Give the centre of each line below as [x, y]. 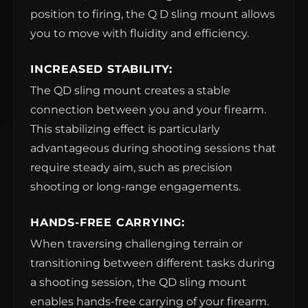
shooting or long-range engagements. [135, 187]
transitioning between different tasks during [153, 263]
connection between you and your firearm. [148, 110]
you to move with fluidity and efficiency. [140, 34]
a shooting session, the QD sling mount [139, 283]
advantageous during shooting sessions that [153, 148]
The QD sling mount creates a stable [130, 91]
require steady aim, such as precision [131, 168]
